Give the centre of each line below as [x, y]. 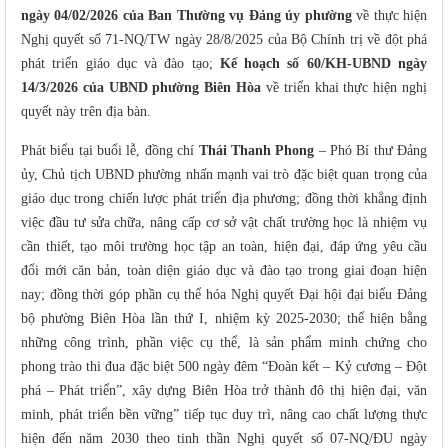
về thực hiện [389, 15]
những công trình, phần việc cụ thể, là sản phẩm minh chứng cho [224, 342]
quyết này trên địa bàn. [86, 111]
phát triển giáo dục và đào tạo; [120, 63]
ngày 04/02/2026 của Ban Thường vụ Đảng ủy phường [186, 15]
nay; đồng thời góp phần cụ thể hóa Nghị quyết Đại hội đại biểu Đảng [224, 294]
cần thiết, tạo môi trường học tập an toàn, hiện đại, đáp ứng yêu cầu [224, 246]
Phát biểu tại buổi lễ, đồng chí [110, 150]
